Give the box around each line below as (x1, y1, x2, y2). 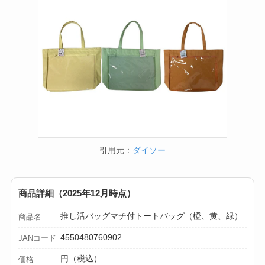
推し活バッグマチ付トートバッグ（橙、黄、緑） (60, 211, 243, 221)
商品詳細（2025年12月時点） (18, 188, 135, 198)
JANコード (18, 233, 56, 243)
